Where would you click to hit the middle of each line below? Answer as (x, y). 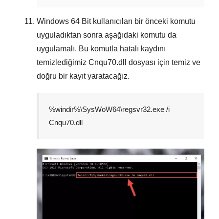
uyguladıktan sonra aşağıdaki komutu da (107, 35)
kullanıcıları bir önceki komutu (143, 22)
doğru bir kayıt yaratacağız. (83, 76)
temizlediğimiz (63, 63)
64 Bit (81, 22)
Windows (54, 22)
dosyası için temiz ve (164, 63)
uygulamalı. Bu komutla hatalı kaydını (101, 49)
